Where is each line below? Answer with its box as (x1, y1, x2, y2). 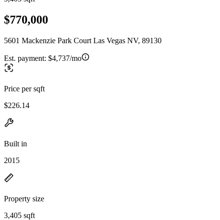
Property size (4, 194, 44, 203)
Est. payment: (4, 54, 48, 62)
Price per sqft (4, 84, 45, 93)
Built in (4, 139, 27, 148)
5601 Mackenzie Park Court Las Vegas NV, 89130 (4, 36, 162, 45)
